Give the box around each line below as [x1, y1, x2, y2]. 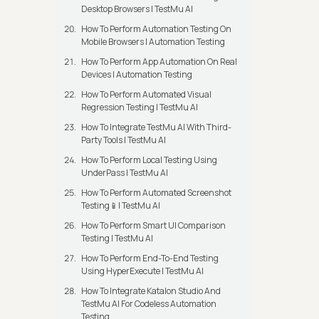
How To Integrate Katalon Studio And [81, 285, 221, 298]
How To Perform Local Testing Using [81, 154, 217, 167]
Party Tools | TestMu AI [81, 134, 166, 147]
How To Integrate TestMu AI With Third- [81, 121, 231, 134]
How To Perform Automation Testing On [81, 23, 231, 36]
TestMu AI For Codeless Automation [81, 298, 216, 310]
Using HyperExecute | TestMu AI [81, 265, 204, 278]
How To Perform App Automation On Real [81, 56, 237, 68]
